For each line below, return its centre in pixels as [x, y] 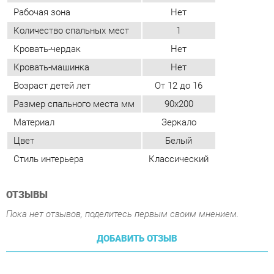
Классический [172, 87]
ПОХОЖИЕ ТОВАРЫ [69, 218]
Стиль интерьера [47, 87]
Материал [33, 51]
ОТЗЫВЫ [26, 121]
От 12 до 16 [171, 16]
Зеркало [171, 51]
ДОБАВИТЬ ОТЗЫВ [131, 163]
